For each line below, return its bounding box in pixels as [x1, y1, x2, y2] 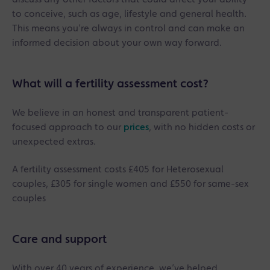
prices [124, 122, 149, 133]
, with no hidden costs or [149, 122, 255, 133]
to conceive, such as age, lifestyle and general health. [12, 9, 246, 19]
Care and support [12, 233, 107, 246]
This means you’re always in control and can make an [12, 24, 245, 34]
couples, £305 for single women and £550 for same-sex [12, 179, 249, 189]
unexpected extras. [12, 137, 96, 147]
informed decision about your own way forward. [12, 38, 222, 48]
